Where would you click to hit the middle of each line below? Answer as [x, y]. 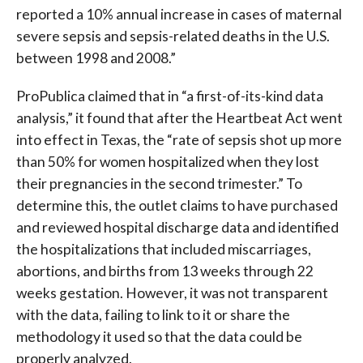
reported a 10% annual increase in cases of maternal [179, 15]
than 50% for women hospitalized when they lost [167, 162]
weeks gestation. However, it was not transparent [172, 293]
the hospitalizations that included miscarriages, [163, 250]
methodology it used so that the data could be [159, 337]
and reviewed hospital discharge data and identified [177, 228]
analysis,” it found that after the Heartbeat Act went [179, 118]
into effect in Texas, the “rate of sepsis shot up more [179, 140]
